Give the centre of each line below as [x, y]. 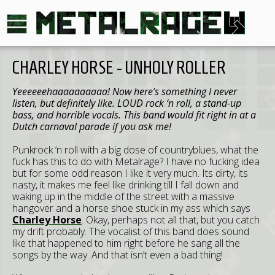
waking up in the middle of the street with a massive [123, 196]
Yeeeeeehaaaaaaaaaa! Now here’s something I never [125, 91]
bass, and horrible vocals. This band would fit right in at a [134, 115]
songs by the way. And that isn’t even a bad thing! [118, 255]
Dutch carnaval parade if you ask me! [92, 126]
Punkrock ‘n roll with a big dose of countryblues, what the [135, 150]
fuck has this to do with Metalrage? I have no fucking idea [136, 161]
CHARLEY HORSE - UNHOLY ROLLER [119, 67]
